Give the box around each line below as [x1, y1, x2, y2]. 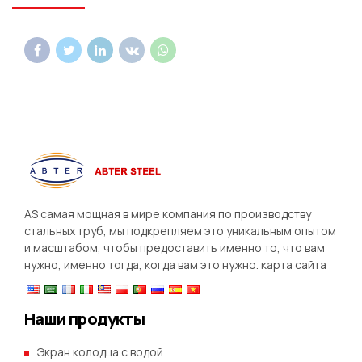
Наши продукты [24, 308, 145, 330]
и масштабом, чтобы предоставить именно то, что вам [24, 240, 325, 256]
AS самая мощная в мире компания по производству [24, 206, 311, 222]
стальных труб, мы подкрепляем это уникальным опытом [24, 223, 336, 239]
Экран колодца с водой [37, 344, 163, 360]
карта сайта [261, 257, 326, 273]
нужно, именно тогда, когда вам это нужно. [24, 257, 261, 273]
